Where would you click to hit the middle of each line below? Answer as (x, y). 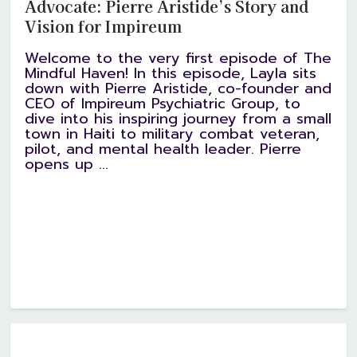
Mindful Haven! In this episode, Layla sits (171, 74)
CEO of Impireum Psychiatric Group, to (163, 104)
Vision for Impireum (104, 25)
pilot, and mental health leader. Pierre (163, 149)
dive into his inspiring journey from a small (178, 119)
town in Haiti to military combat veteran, (173, 134)
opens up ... (67, 165)
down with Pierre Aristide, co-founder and (178, 89)
